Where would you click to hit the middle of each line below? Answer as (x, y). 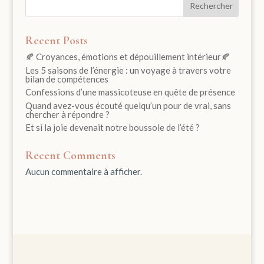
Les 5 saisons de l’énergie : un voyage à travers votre (128, 70)
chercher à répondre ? (67, 114)
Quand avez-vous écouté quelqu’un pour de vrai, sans (128, 105)
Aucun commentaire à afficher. (83, 171)
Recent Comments (70, 156)
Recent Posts (56, 41)
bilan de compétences (67, 79)
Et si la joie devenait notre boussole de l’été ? (112, 127)
